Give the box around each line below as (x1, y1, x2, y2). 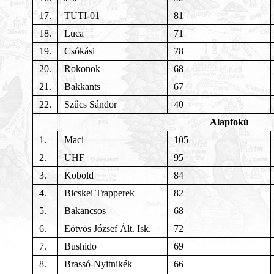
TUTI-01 (64, 10, 100, 21)
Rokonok (64, 63, 100, 74)
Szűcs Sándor (64, 98, 117, 109)
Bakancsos (64, 205, 106, 216)
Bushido (64, 240, 97, 251)
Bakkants (64, 81, 100, 92)
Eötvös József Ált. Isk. (64, 223, 151, 234)
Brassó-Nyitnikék (64, 258, 132, 269)
